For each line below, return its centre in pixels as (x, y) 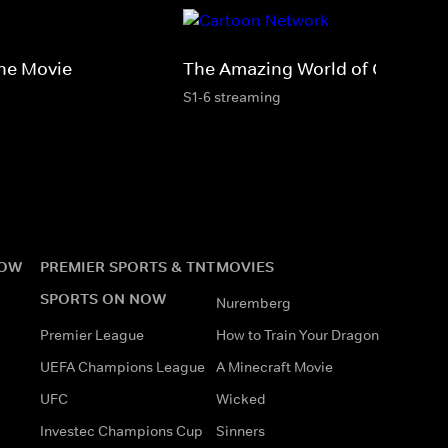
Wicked (241, 398)
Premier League (92, 334)
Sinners (240, 430)
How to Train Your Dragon (297, 334)
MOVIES (245, 266)
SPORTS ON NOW (103, 298)
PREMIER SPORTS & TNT (127, 266)
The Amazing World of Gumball (313, 68)
